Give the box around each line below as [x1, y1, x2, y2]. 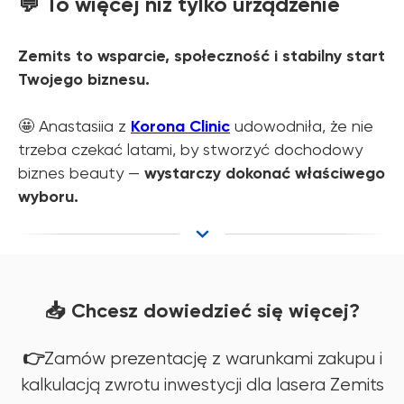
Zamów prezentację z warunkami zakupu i [43, 348, 382, 370]
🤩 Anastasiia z [18, 116, 131, 136]
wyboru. [18, 187, 78, 207]
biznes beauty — [18, 163, 144, 183]
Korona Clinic [131, 116, 230, 137]
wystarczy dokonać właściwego [144, 163, 385, 184]
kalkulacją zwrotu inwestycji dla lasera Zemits [20, 374, 384, 396]
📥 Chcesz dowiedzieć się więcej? [44, 298, 360, 324]
